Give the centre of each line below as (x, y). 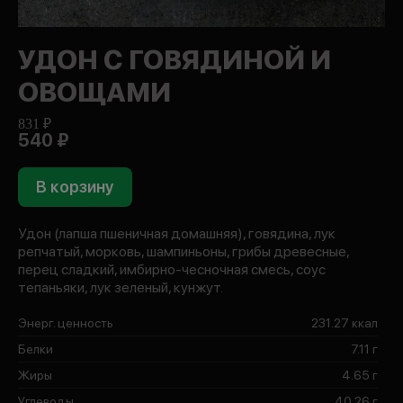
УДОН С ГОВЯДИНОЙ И (175, 59)
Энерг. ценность (66, 323)
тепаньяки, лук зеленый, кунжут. (121, 287)
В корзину (75, 187)
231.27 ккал (345, 323)
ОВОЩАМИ (94, 92)
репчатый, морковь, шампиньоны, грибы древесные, (184, 251)
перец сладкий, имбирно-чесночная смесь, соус (172, 269)
